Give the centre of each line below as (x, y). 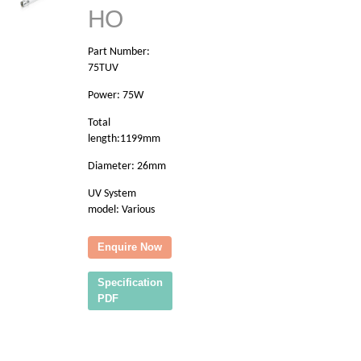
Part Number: (119, 52)
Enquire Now (130, 247)
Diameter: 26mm (127, 167)
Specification (130, 283)
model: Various (121, 210)
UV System (112, 194)
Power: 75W (116, 96)
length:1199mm (124, 139)
